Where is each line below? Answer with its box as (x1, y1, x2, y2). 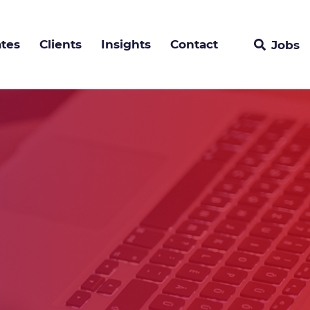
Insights (101, 37, 151, 52)
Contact (170, 37, 218, 52)
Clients (39, 37, 82, 52)
